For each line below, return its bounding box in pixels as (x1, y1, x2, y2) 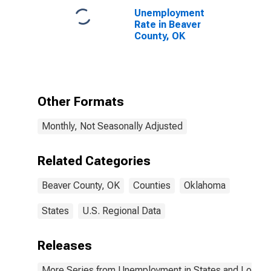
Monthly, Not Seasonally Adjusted (42, 120, 183, 132)
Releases (38, 238, 92, 253)
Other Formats (38, 94, 124, 109)
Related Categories (38, 154, 151, 168)
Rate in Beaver (134, 19, 201, 30)
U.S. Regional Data (82, 205, 161, 217)
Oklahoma (184, 180, 226, 191)
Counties (133, 180, 171, 191)
